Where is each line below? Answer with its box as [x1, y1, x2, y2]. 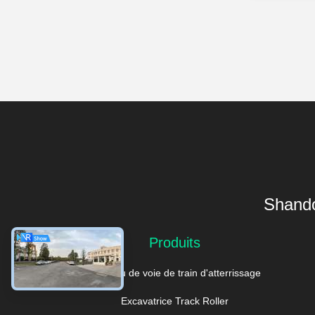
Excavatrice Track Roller [121, 295, 229, 307]
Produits [149, 235, 201, 250]
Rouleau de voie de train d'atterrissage [89, 267, 262, 278]
